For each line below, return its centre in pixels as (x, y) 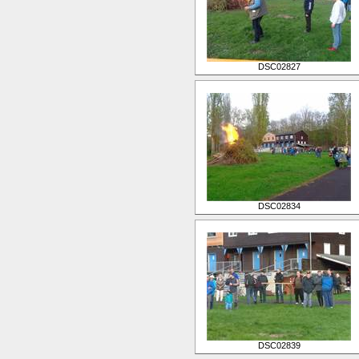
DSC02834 (279, 206)
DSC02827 (279, 67)
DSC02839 (279, 345)
